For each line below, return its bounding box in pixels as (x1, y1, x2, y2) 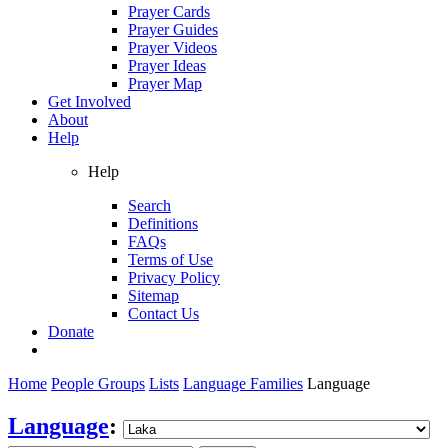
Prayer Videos (128, 38, 217, 56)
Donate (48, 322, 94, 340)
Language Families (183, 374, 303, 392)
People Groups (51, 374, 145, 392)
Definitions (128, 214, 198, 232)
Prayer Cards (128, 2, 210, 20)
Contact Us (128, 304, 199, 322)
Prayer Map (128, 74, 202, 92)
